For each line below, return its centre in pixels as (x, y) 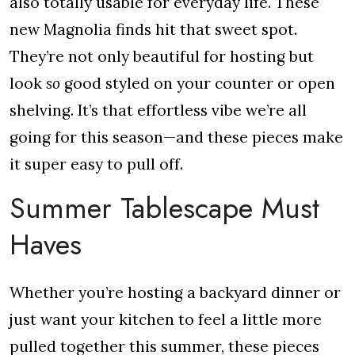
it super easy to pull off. (96, 164)
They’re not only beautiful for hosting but (162, 56)
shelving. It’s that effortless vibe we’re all (158, 110)
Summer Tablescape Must (164, 208)
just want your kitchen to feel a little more (166, 319)
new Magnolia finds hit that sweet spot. (153, 29)
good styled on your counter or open (198, 83)
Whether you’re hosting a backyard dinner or (175, 292)
